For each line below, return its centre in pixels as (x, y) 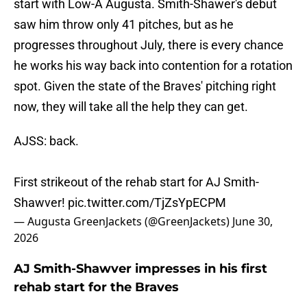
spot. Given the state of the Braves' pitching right (145, 86)
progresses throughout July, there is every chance (149, 45)
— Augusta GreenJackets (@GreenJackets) (123, 222)
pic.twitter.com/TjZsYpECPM (147, 203)
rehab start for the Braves (96, 287)
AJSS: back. (46, 141)
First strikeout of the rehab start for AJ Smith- (136, 182)
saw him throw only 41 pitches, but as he (124, 25)
